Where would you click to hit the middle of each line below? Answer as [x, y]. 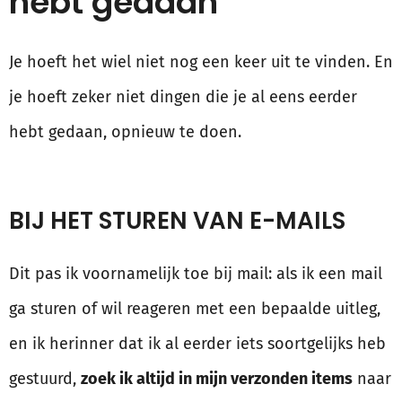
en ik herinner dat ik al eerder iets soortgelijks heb [197, 344]
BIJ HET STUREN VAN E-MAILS [177, 221]
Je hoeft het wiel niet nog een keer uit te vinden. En [201, 62]
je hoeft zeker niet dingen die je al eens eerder [183, 97]
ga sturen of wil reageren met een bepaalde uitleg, [195, 309]
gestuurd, [45, 379]
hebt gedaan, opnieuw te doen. [125, 132]
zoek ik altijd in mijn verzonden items [217, 379]
